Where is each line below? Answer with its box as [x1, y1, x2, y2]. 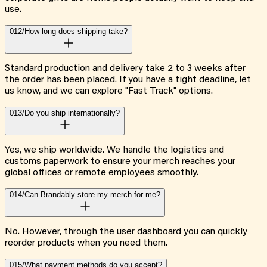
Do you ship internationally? [24, 108, 120, 118]
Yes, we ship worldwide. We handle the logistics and [5, 145, 224, 156]
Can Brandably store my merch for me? [24, 190, 160, 200]
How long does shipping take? [24, 27, 128, 36]
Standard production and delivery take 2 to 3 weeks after [5, 64, 246, 74]
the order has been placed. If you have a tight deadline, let [5, 75, 251, 85]
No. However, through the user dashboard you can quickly [5, 227, 247, 237]
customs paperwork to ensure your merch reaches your [5, 157, 235, 167]
